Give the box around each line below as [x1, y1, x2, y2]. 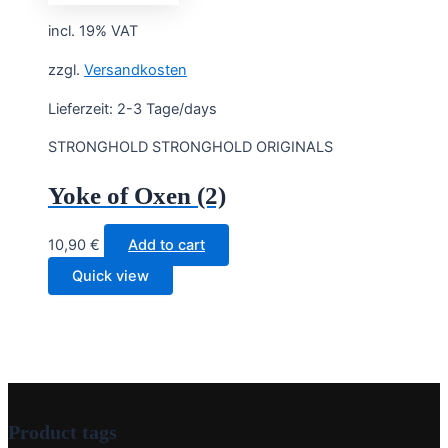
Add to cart [128, 235, 205, 254]
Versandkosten [84, 61, 187, 79]
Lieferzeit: [48, 99, 117, 118]
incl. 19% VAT [48, 22, 138, 41]
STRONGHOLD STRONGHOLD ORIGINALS [48, 138, 333, 157]
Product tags [8, 421, 117, 444]
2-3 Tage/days [117, 99, 217, 118]
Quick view [72, 266, 149, 285]
